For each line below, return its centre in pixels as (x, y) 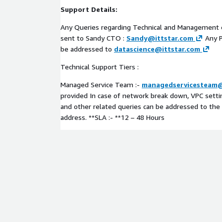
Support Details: (89, 9)
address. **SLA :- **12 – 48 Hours (112, 117)
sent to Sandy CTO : (93, 38)
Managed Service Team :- (101, 84)
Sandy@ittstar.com (160, 38)
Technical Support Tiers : (100, 67)
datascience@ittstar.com (157, 49)
